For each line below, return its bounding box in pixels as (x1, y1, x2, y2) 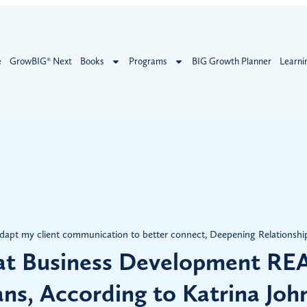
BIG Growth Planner (191, 55, 271, 67)
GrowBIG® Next (9, 55, 72, 67)
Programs (128, 55, 167, 67)
